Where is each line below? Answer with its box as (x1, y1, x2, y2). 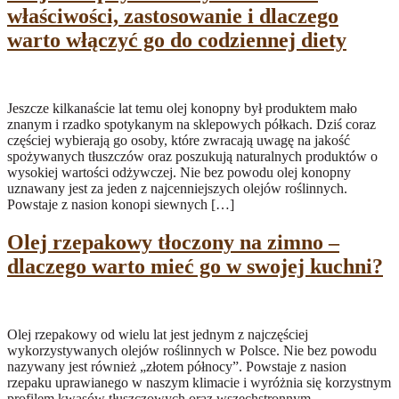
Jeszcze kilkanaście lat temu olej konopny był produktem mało (7, 100, 357, 116)
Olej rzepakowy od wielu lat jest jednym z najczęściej (7, 326, 308, 342)
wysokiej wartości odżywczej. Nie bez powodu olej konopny (7, 164, 351, 180)
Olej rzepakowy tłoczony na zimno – (7, 230, 339, 254)
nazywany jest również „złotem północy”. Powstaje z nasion (7, 358, 346, 374)
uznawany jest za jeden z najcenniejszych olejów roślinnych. (7, 180, 347, 196)
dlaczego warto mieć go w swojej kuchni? (7, 254, 383, 278)
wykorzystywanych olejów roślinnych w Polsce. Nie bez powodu (7, 342, 377, 358)
